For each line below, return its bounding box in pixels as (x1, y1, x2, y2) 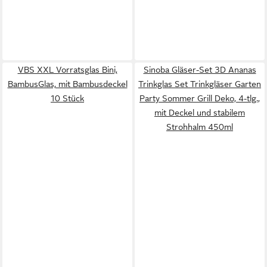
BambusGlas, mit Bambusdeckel (7, 79, 128, 89)
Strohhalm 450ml (166, 122, 233, 132)
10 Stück (51, 94, 84, 103)
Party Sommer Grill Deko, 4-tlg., (139, 94, 260, 103)
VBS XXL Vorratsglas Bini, (17, 65, 117, 74)
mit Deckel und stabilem (154, 108, 245, 117)
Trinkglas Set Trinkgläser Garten (138, 79, 261, 89)
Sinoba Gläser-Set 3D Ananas (143, 65, 256, 74)
